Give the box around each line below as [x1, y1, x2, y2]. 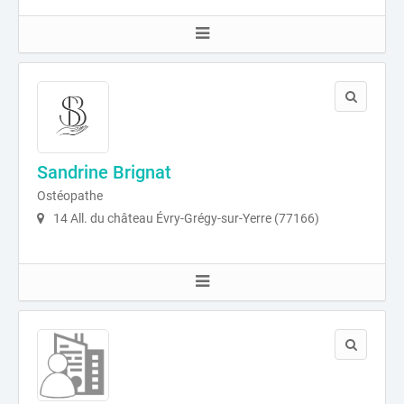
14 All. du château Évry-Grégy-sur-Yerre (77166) [50, 210, 319, 225]
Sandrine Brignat [37, 161, 171, 183]
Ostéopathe [37, 188, 103, 203]
